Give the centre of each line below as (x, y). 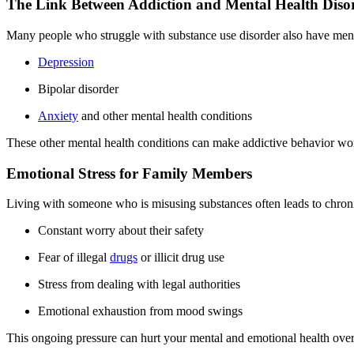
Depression (66, 62)
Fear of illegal (74, 258)
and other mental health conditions (165, 115)
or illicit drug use (181, 258)
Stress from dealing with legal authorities (139, 284)
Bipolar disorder (78, 88)
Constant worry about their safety (121, 231)
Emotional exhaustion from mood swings (140, 311)
